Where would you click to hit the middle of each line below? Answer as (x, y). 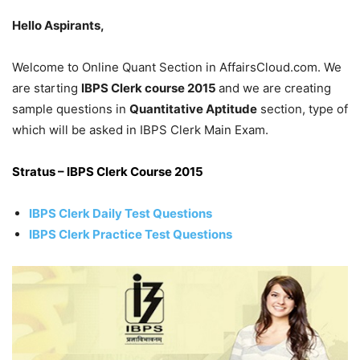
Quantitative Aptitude (193, 108)
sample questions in (71, 108)
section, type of (303, 108)
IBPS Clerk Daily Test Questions (121, 213)
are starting (47, 88)
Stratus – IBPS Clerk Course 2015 (109, 171)
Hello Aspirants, (58, 25)
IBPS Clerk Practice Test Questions (131, 234)
